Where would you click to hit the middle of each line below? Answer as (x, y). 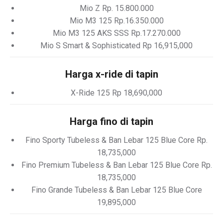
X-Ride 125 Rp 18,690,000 (116, 93)
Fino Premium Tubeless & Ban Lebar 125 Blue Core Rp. (116, 165)
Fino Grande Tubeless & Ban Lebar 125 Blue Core (116, 190)
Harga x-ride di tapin (111, 74)
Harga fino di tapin (111, 121)
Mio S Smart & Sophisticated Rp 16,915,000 (116, 46)
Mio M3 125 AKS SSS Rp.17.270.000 (116, 33)
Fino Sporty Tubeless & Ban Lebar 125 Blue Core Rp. (116, 140)
